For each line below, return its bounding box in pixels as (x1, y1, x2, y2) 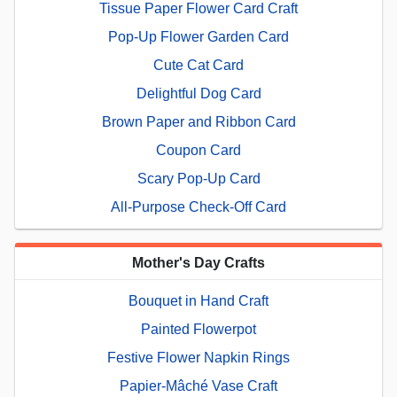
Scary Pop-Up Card (136, 171, 261, 187)
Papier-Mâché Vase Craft (120, 378, 277, 394)
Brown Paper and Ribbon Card (101, 114, 296, 130)
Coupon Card (156, 143, 241, 159)
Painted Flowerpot (141, 322, 256, 338)
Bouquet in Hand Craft (128, 293, 269, 309)
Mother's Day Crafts (132, 255, 265, 271)
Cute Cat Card (153, 58, 244, 74)
